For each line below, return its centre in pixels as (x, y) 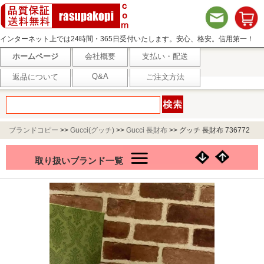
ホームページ (35, 56)
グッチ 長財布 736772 (214, 130)
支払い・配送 (165, 56)
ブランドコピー (34, 130)
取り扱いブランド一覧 (79, 161)
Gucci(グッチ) (92, 130)
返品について (35, 77)
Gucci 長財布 (147, 130)
